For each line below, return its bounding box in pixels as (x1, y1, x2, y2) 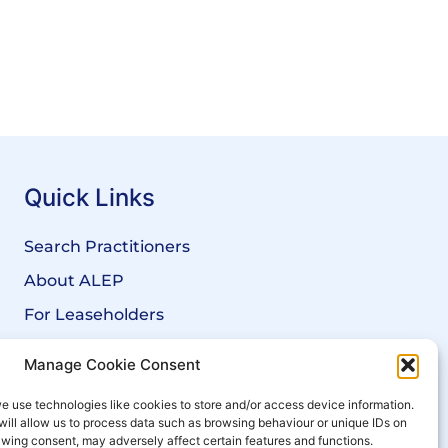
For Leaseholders (24, 304, 164, 324)
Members (24, 372, 102, 392)
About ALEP (24, 270, 124, 290)
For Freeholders (24, 338, 153, 358)
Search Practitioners (24, 236, 190, 256)
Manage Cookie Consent (24, 355, 202, 374)
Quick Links (24, 182, 155, 212)
